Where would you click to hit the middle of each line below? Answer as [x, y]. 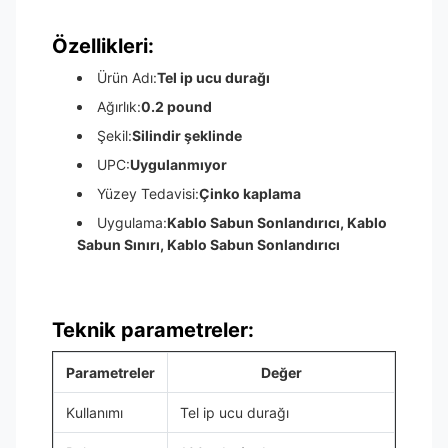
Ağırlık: [119, 106]
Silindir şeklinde [187, 135]
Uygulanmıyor [178, 164]
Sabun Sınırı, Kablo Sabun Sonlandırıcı [208, 244]
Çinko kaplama [250, 193]
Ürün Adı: [127, 77]
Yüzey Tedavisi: [148, 193]
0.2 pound [176, 106]
